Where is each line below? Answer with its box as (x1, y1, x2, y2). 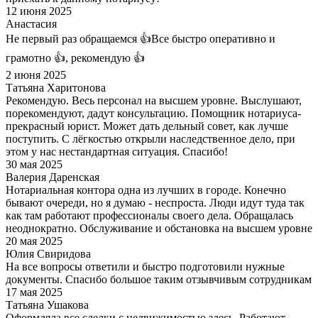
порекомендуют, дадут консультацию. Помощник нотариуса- (6, 106, 301, 119)
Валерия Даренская (6, 170, 99, 183)
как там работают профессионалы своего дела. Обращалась (6, 209, 293, 221)
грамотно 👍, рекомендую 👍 (6, 51, 145, 64)
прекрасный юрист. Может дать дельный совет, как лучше (6, 119, 288, 132)
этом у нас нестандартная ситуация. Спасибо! (6, 145, 228, 158)
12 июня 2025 (6, 4, 72, 17)
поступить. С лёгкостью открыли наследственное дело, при (6, 132, 295, 145)
